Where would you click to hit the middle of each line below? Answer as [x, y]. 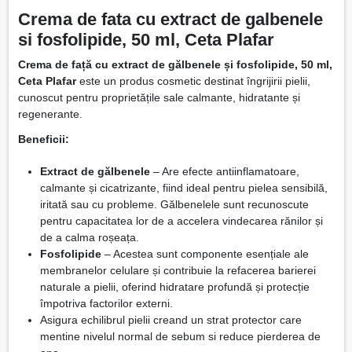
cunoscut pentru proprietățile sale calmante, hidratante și [159, 98]
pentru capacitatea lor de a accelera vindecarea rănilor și [181, 220]
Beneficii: [43, 139]
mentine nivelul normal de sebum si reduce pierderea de [180, 336]
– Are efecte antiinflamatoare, [224, 171]
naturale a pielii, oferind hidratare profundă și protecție [174, 286]
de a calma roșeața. [89, 237]
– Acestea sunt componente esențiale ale [205, 253]
